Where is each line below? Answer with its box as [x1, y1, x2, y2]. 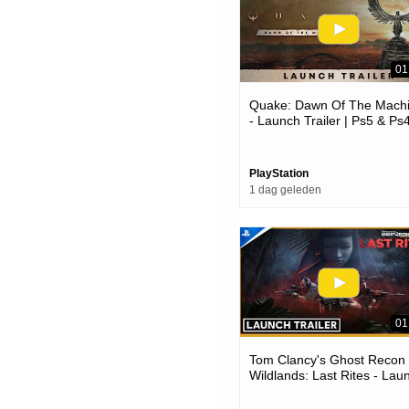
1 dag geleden [249, 184, 321, 197]
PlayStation [249, 167, 309, 181]
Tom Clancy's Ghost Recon [249, 351, 405, 367]
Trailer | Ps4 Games [249, 383, 364, 398]
